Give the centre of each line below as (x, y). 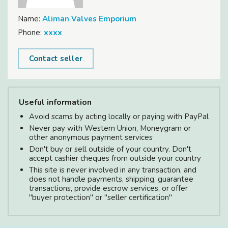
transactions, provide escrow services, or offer (108, 188)
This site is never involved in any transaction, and (113, 170)
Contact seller (56, 58)
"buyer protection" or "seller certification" (101, 197)
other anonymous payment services (91, 137)
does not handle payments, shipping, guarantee (111, 179)
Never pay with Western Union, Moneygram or (110, 128)
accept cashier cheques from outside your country (115, 158)
